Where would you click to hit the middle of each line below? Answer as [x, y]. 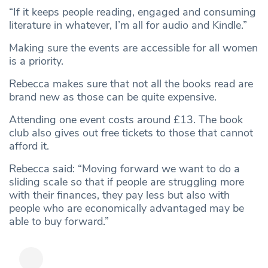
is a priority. [36, 61]
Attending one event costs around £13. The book [126, 120]
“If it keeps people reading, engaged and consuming [133, 12]
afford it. [29, 146]
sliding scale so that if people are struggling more [127, 182]
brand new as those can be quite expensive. [113, 97]
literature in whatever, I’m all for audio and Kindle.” [128, 25]
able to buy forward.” [59, 222]
